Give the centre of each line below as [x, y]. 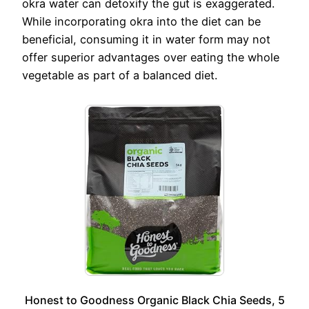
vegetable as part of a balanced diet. [120, 75]
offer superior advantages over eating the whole [151, 57]
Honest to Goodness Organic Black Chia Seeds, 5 [154, 300]
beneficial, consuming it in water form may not [146, 39]
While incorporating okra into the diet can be [141, 21]
